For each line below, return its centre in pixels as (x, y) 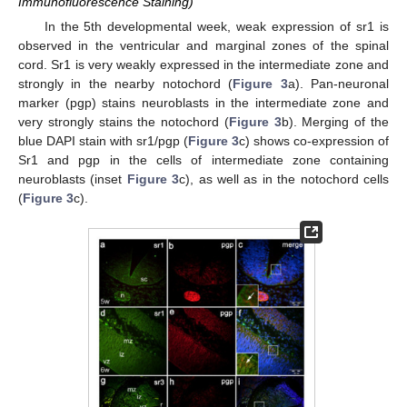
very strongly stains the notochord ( (124, 121)
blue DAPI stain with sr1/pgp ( (103, 140)
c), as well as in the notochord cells (284, 179)
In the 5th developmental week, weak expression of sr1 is (216, 26)
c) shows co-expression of (314, 140)
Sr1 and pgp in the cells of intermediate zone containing (203, 159)
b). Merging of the (335, 121)
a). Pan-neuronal (338, 83)
